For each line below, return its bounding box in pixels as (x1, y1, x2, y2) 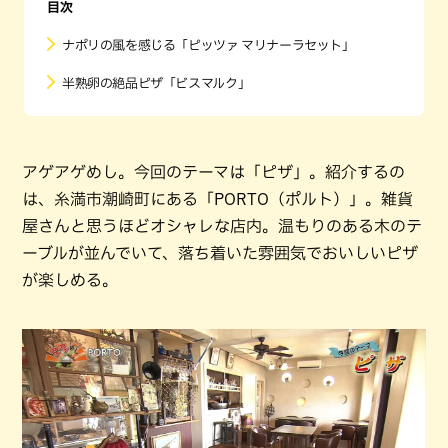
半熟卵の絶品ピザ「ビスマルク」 (62, 77, 251, 90)
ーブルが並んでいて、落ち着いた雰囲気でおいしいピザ (22, 245, 418, 261)
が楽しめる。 (22, 272, 118, 288)
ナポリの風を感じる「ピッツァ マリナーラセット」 (62, 39, 355, 52)
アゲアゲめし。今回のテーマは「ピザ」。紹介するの (22, 164, 405, 180)
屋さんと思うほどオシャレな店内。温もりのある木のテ (22, 218, 422, 234)
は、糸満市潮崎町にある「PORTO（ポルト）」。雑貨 (22, 191, 413, 207)
